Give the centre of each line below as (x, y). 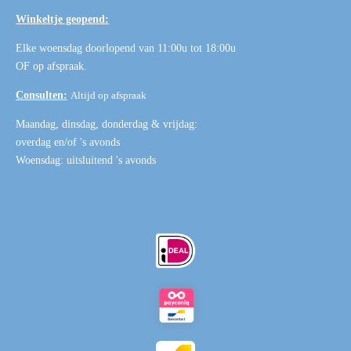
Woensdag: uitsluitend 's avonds (86, 161)
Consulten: (42, 96)
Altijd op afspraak (109, 96)
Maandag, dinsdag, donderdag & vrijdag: (107, 125)
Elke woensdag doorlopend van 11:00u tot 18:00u (126, 49)
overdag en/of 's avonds (68, 143)
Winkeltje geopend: (62, 20)
